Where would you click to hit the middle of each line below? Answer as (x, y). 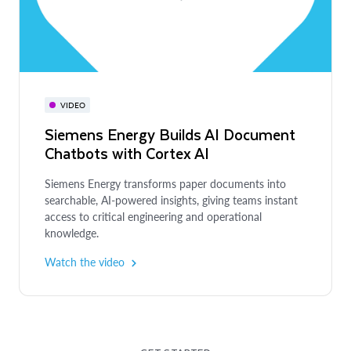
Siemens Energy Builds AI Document (170, 134)
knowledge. (72, 233)
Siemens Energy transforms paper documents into (165, 183)
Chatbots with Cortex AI (127, 153)
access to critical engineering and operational (153, 216)
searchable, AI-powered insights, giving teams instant (171, 200)
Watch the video (85, 262)
